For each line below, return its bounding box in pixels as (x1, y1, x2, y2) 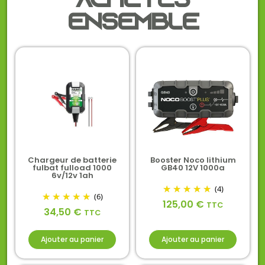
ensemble (67, 12, 198, 36)
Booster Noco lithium (150, 154, 236, 166)
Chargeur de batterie (28, 154, 117, 166)
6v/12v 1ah (51, 169, 93, 181)
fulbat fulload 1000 (33, 161, 112, 173)
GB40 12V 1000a (161, 161, 225, 173)
